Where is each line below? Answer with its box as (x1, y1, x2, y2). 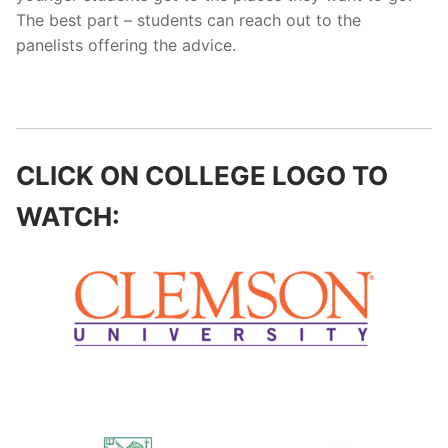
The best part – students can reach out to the (16, 9, 361, 30)
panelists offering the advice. (16, 34, 236, 55)
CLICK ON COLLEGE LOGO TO (16, 160, 388, 192)
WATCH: (16, 201, 120, 233)
